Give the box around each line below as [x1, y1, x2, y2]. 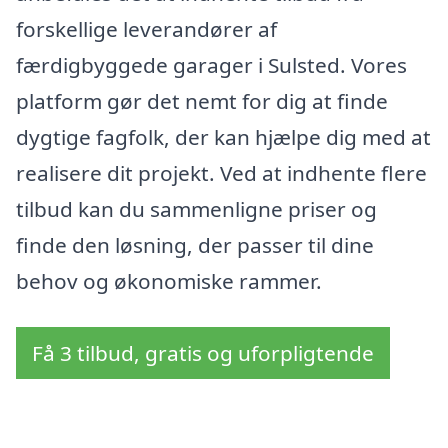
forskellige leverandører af [16, 14, 277, 43]
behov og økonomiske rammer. [16, 266, 322, 295]
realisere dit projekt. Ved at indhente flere [16, 158, 427, 187]
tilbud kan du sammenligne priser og [16, 194, 377, 223]
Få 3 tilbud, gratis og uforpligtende [32, 338, 374, 367]
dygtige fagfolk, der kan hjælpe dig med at [16, 122, 431, 151]
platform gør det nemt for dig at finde [16, 86, 388, 115]
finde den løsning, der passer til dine [16, 230, 374, 259]
